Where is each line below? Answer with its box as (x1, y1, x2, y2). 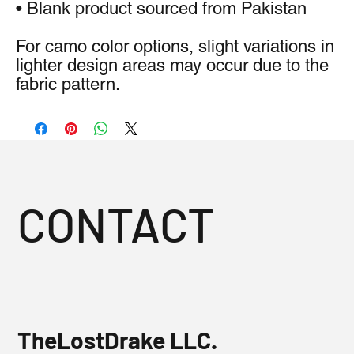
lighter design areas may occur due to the (16, 55, 329, 75)
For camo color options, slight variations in (16, 36, 334, 56)
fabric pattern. (16, 74, 120, 94)
